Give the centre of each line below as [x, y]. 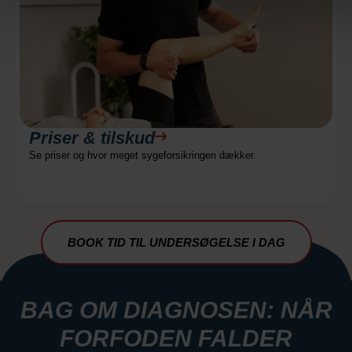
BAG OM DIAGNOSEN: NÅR [176, 310]
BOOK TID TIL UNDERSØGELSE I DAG [176, 242]
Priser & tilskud [92, 137]
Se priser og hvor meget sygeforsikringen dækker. [143, 155]
